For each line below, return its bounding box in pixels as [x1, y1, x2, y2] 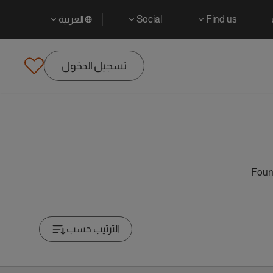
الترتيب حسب [66, 224, 119, 234]
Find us [206, 14, 237, 24]
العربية [58, 14, 84, 24]
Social [136, 14, 162, 24]
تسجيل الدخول [62, 60, 127, 72]
